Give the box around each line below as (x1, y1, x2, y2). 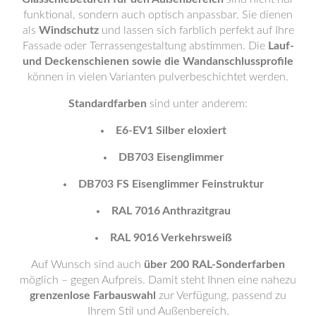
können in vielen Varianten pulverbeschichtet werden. (28, 71, 288, 83)
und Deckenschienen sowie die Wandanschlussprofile (23, 56, 293, 68)
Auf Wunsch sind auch (31, 259, 144, 271)
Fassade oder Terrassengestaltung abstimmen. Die (22, 40, 268, 52)
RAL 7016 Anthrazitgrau (111, 205, 231, 217)
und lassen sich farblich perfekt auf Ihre (98, 25, 294, 37)
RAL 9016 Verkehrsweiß (110, 232, 232, 244)
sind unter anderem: (147, 98, 248, 110)
